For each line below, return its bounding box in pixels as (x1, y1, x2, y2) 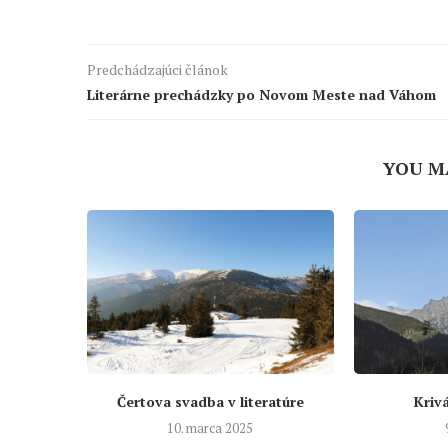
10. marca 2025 (167, 418, 254, 437)
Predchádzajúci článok (87, 60, 228, 80)
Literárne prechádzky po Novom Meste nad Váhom (87, 85, 436, 105)
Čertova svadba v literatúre (116, 391, 304, 411)
